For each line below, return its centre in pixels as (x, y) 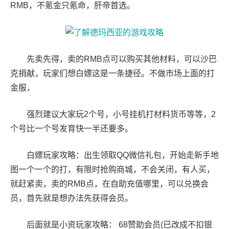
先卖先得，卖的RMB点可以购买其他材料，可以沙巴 (113, 59)
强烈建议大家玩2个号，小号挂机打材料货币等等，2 (113, 114)
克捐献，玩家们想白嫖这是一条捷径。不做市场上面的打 (112, 73)
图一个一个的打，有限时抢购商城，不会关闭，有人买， (112, 169)
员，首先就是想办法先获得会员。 (72, 198)
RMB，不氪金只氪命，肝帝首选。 (73, 5)
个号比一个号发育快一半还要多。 (72, 128)
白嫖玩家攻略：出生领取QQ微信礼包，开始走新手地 (114, 155)
